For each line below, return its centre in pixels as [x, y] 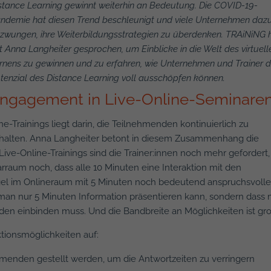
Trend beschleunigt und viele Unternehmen [165, 20]
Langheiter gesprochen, [77, 49]
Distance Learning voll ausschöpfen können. [136, 78]
